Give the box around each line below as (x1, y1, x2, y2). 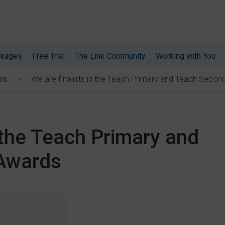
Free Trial (32, 51, 65, 61)
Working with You (156, 51, 215, 61)
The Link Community (75, 51, 146, 61)
